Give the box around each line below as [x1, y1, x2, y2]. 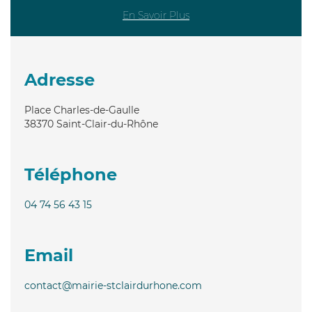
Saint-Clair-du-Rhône [56, 117, 158, 130]
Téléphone [24, 164, 117, 185]
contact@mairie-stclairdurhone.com [24, 279, 202, 292]
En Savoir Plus [123, 8, 189, 22]
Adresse [24, 69, 95, 90]
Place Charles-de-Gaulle [24, 103, 139, 116]
